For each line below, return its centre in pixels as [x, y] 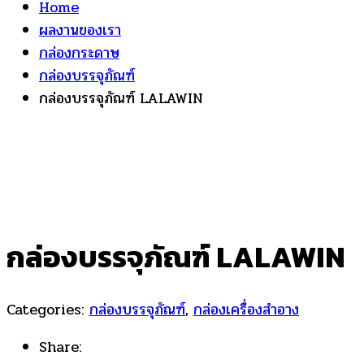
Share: [61, 347]
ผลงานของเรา [80, 30]
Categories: [45, 310]
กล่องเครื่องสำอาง [246, 310]
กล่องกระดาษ [79, 52]
